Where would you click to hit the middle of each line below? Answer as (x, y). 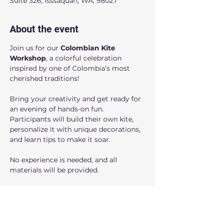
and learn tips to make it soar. (61, 139)
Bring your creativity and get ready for (76, 99)
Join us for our (35, 48)
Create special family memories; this (72, 190)
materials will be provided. (54, 170)
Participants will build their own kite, (73, 119)
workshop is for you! (44, 201)
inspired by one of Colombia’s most (71, 68)
